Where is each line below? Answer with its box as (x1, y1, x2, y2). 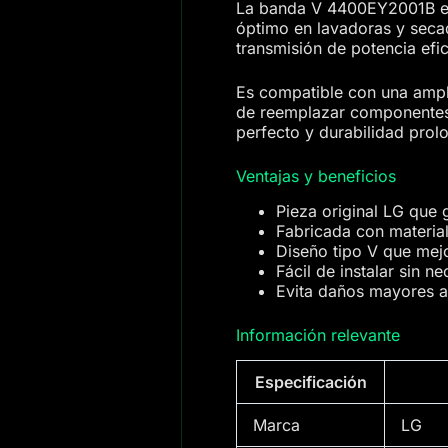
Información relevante (236, 324, 401, 345)
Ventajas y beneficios (236, 165, 397, 186)
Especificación (254, 371, 367, 392)
